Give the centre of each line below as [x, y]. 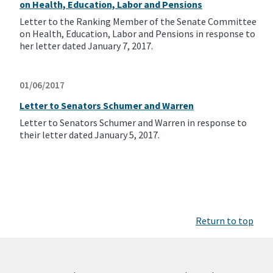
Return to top [225, 221]
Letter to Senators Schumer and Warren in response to [133, 123]
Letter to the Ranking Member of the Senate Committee [138, 22]
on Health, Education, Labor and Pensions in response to [137, 34]
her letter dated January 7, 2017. [86, 46]
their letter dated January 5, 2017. [90, 135]
